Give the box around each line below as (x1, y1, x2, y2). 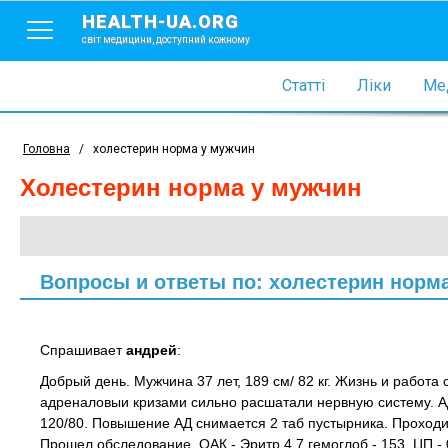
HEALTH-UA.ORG (82, 11, 239, 32)
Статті (281, 76, 325, 95)
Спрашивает (40, 342, 126, 358)
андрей (126, 342, 177, 358)
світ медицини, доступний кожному (82, 34, 250, 45)
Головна (23, 142, 70, 156)
